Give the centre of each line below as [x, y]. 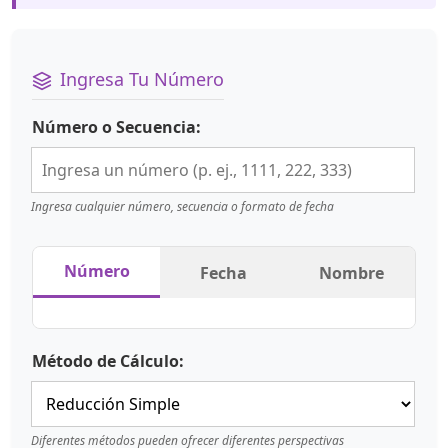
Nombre [351, 272]
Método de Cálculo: [108, 361]
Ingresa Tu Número [142, 79]
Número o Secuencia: [116, 127]
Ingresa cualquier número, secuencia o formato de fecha [182, 207]
